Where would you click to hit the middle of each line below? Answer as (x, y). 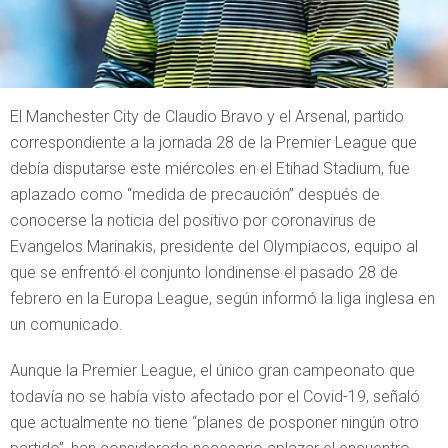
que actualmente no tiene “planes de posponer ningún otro (214, 422)
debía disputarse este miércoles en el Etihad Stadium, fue (210, 168)
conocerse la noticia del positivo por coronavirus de (193, 220)
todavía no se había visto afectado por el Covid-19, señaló (215, 396)
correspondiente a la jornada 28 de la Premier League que (213, 142)
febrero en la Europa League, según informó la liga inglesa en (222, 298)
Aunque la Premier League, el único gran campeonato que (212, 370)
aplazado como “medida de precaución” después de (195, 194)
